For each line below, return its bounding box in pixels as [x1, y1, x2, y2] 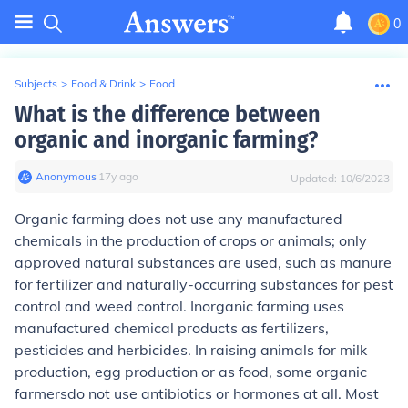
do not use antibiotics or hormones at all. [67, 384, 345, 403]
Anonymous [36, 169, 97, 183]
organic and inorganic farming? [15, 126, 318, 154]
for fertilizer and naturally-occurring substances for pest [15, 275, 393, 293]
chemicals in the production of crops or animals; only [15, 231, 367, 250]
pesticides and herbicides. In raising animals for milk [15, 341, 367, 359]
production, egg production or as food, [15, 362, 276, 381]
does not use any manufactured [125, 209, 342, 228]
